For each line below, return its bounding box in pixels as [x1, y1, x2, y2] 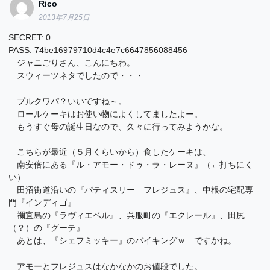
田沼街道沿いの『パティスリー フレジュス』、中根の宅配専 [8, 185, 254, 195]
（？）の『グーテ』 [8, 223, 85, 233]
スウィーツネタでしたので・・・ [8, 71, 144, 81]
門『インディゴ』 [8, 198, 77, 208]
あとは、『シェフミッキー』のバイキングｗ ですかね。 [8, 236, 237, 246]
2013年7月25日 [39, 13, 90, 21]
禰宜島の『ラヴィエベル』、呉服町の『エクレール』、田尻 [8, 210, 245, 221]
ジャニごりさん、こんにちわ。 [8, 58, 136, 68]
